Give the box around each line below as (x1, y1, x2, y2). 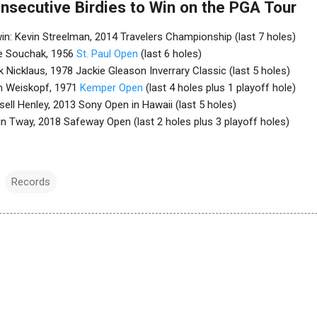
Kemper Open (80, 81, 143, 95)
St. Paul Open (76, 47, 138, 61)
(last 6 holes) (138, 47, 202, 61)
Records (11, 175, 50, 189)
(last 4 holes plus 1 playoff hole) (143, 81, 296, 95)
